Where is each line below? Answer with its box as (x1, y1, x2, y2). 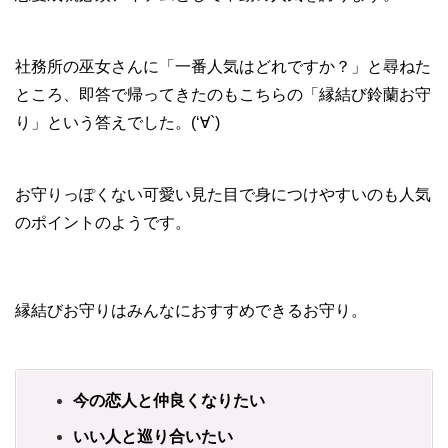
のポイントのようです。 (15, 213, 191, 231)
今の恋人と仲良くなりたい (73, 391, 265, 409)
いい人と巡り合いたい (73, 427, 233, 445)
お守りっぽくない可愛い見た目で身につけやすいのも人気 (15, 185, 431, 203)
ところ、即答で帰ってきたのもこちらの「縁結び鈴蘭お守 (15, 85, 431, 103)
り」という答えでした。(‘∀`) (15, 113, 220, 131)
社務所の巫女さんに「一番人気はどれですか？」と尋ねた (15, 57, 431, 75)
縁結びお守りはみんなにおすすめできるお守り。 (15, 301, 367, 319)
